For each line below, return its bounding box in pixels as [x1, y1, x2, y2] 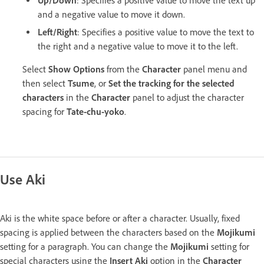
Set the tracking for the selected [108, 77, 235, 89]
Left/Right [38, 26, 77, 38]
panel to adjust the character [130, 91, 244, 103]
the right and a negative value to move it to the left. [38, 40, 238, 52]
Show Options [48, 63, 104, 75]
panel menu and [181, 63, 247, 75]
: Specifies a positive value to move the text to [77, 26, 254, 38]
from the [104, 63, 142, 75]
